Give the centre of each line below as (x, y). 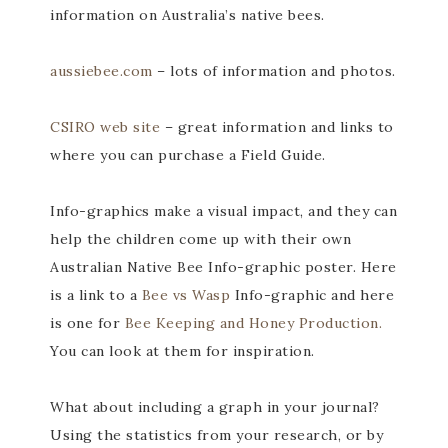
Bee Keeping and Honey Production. (253, 323)
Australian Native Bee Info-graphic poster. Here (223, 267)
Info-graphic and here (312, 295)
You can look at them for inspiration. (182, 351)
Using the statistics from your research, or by (216, 435)
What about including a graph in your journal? (215, 407)
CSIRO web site (105, 127)
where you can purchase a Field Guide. (188, 155)
